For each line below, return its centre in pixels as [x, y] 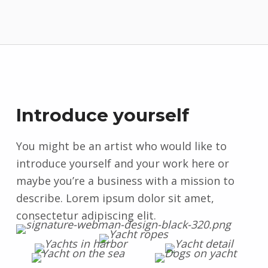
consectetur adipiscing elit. [86, 216]
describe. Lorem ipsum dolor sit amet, [115, 198]
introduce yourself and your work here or [122, 164]
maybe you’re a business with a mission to [125, 181]
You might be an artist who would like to [121, 146]
